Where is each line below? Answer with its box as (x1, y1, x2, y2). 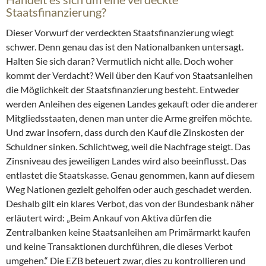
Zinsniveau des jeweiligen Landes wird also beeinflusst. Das (6, 155, 246, 167)
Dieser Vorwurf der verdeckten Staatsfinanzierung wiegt (6, 27, 234, 39)
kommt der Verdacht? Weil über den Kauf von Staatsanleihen (6, 69, 253, 81)
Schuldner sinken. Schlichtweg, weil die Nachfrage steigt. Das (6, 141, 251, 153)
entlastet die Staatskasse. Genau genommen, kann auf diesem (6, 169, 255, 181)
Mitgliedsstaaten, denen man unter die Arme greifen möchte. (6, 112, 252, 124)
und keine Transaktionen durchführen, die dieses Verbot (6, 240, 233, 252)
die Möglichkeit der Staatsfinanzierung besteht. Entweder (6, 84, 239, 96)
